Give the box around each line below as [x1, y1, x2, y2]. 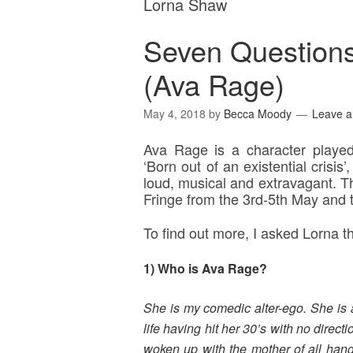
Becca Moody [224, 106, 292, 121]
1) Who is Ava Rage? [143, 259, 267, 277]
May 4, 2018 [143, 106, 206, 121]
